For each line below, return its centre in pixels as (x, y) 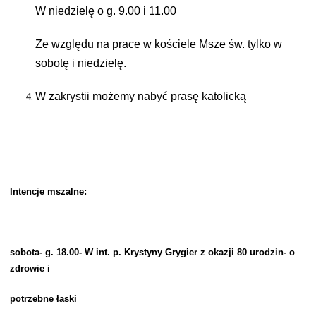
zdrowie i (30, 268)
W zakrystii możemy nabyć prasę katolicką (141, 96)
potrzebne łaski (43, 299)
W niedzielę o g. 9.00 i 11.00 (106, 11)
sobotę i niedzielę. (81, 63)
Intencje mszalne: (48, 192)
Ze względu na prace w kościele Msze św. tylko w (159, 44)
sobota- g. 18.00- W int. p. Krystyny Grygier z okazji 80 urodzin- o (152, 252)
